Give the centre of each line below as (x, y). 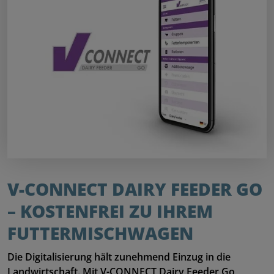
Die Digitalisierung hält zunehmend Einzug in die (119, 257)
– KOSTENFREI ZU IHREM (112, 211)
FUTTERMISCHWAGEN (100, 233)
